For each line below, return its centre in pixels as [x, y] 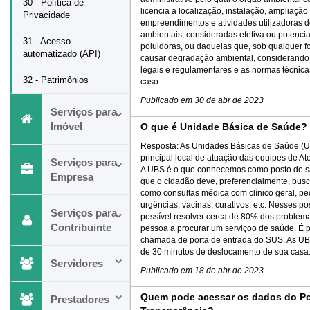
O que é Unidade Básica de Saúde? [224, 127]
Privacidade [46, 15]
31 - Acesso [47, 41]
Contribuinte [81, 227]
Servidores [77, 263]
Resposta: [160, 146]
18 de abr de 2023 [229, 271]
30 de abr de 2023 [229, 100]
